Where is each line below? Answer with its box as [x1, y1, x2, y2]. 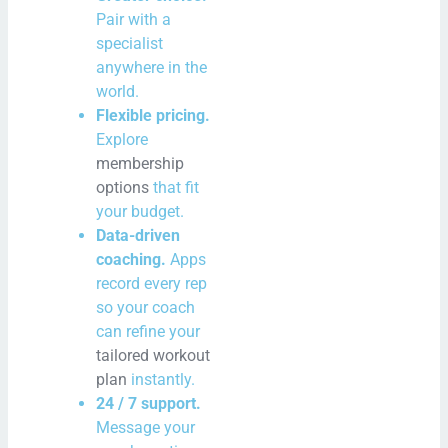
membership [96, 153, 185, 173]
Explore [96, 129, 149, 149]
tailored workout [96, 345, 211, 365]
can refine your [96, 321, 201, 341]
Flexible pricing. [96, 105, 211, 125]
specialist [96, 33, 164, 53]
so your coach [96, 297, 196, 317]
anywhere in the [96, 57, 208, 77]
